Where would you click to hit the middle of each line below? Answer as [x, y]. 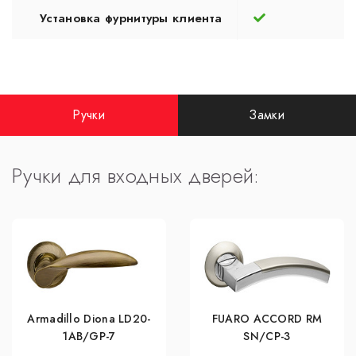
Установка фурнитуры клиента [131, 18]
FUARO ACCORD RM [267, 318]
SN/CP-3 [267, 336]
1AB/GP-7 [89, 336]
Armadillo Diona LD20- [89, 318]
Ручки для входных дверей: [136, 175]
